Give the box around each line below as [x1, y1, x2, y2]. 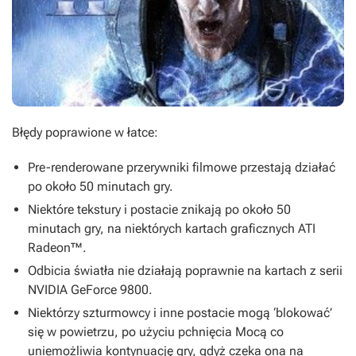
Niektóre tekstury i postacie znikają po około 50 [28, 202, 291, 218]
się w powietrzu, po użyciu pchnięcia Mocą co [28, 324, 284, 340]
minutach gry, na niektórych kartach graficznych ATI [28, 221, 315, 237]
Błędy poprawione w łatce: [12, 125, 158, 141]
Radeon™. [28, 240, 87, 256]
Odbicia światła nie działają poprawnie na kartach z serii [28, 263, 342, 279]
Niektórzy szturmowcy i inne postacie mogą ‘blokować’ [28, 305, 332, 321]
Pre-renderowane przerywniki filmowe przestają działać [28, 160, 335, 176]
